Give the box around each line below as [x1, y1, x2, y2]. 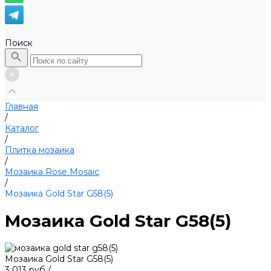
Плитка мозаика [5, 145, 74, 155]
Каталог [5, 123, 39, 134]
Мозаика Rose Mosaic [5, 166, 99, 177]
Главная [5, 101, 38, 112]
